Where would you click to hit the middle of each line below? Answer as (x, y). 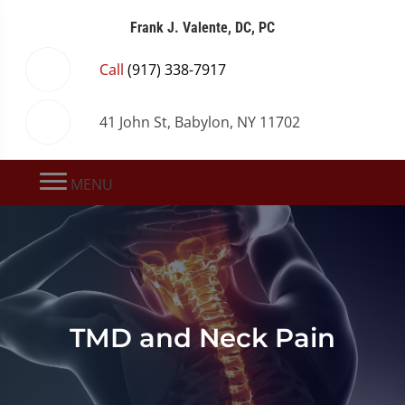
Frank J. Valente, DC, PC (202, 28)
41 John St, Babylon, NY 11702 (200, 122)
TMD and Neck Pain (202, 337)
